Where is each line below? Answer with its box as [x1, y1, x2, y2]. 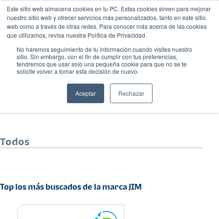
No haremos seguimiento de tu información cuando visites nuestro [17, 45, 192, 53]
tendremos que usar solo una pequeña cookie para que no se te [17, 60, 187, 68]
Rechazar [118, 89, 144, 97]
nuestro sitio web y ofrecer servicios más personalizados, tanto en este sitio [7, 13, 206, 22]
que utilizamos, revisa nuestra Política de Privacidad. [7, 31, 147, 39]
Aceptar [75, 89, 96, 97]
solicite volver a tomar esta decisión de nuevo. [17, 67, 139, 75]
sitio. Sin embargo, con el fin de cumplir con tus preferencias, [17, 52, 177, 61]
